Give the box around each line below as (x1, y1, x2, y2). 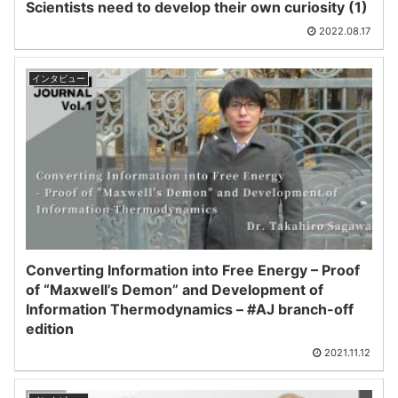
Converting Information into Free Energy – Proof (26, 261, 360, 280)
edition (26, 320, 74, 338)
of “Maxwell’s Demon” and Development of (26, 281, 323, 299)
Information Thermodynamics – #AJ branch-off (26, 300, 354, 319)
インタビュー (32, 73, 85, 84)
